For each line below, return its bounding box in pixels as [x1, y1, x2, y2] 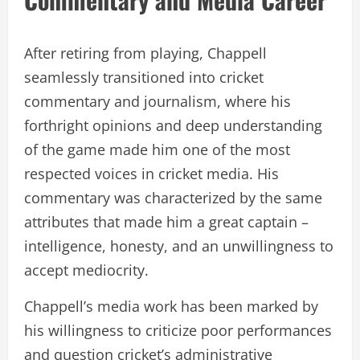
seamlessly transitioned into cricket [24, 67, 264, 87]
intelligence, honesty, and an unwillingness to [24, 235, 333, 256]
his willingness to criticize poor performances [24, 320, 332, 340]
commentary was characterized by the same [24, 187, 322, 207]
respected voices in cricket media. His [24, 163, 279, 183]
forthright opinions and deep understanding [24, 115, 322, 135]
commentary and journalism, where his [24, 91, 291, 111]
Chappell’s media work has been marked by [24, 296, 318, 316]
